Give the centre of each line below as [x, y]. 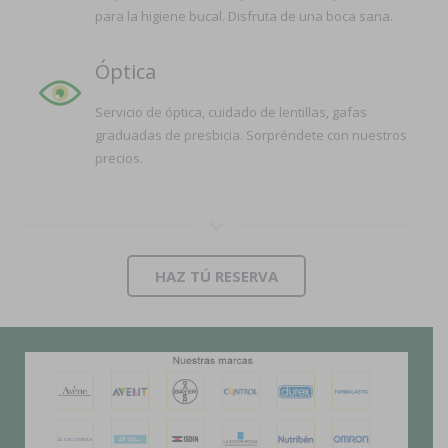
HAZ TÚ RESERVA [216, 276]
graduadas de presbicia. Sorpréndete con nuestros [251, 135]
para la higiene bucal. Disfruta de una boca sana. [244, 16]
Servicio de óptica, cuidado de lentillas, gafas [231, 112]
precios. [119, 158]
